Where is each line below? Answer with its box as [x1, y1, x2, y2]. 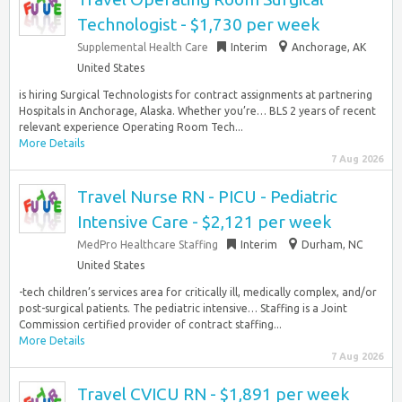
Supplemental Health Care [77, 41, 208, 53]
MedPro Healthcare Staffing [77, 239, 218, 250]
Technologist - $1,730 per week [77, 14, 319, 34]
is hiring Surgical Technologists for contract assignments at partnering [19, 89, 372, 100]
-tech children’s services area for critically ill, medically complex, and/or [19, 286, 377, 298]
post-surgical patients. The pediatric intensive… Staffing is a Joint [19, 302, 347, 314]
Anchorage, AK [292, 41, 366, 53]
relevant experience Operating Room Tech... [19, 121, 243, 133]
